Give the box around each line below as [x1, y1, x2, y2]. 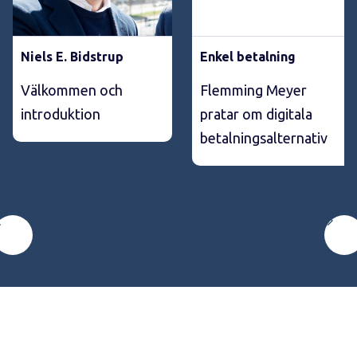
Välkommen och [21, 81, 123, 98]
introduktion [21, 105, 100, 122]
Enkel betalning [200, 49, 296, 64]
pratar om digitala [200, 105, 312, 122]
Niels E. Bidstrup [21, 49, 124, 64]
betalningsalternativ [200, 129, 328, 146]
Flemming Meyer [200, 81, 307, 98]
